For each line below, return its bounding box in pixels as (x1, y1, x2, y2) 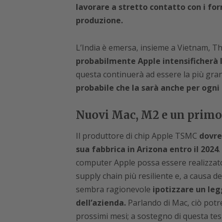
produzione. (75, 15, 123, 26)
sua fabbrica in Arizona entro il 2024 (75, 144, 219, 155)
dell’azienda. (75, 197, 128, 209)
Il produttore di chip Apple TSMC (75, 130, 199, 142)
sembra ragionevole (75, 184, 151, 195)
